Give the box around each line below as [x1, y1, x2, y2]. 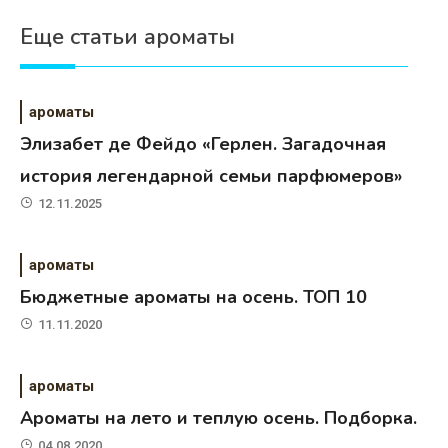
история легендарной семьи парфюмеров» [20, 163, 403, 188]
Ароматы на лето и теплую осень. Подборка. [20, 405, 418, 430]
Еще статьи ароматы [20, 21, 235, 52]
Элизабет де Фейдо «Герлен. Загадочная [20, 131, 387, 156]
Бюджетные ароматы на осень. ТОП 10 [20, 284, 368, 309]
